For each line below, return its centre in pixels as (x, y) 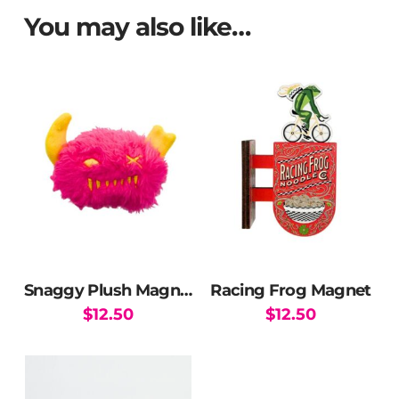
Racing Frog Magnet (291, 289)
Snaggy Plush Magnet (187, 289)
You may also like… (137, 27)
